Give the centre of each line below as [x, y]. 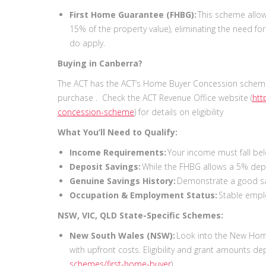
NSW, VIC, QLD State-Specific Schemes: [142, 216]
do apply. [88, 43]
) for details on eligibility [181, 112]
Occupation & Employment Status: [144, 195]
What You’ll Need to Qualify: [119, 132]
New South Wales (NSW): [122, 236]
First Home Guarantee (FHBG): [133, 15]
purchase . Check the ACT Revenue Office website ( [155, 98]
